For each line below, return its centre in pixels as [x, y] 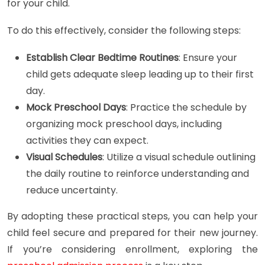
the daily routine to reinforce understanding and [138, 174]
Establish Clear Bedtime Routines [102, 58]
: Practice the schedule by [186, 108]
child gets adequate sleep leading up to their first [140, 75]
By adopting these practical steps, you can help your [132, 216]
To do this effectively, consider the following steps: [124, 31]
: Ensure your [208, 58]
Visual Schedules [64, 157]
